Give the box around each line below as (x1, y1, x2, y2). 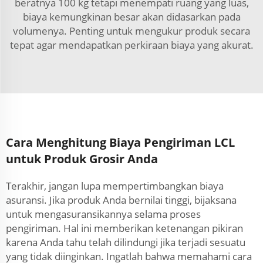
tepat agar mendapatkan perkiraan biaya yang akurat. (9, 38, 254, 52)
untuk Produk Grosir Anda (6, 151, 158, 167)
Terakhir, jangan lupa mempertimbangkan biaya (6, 179, 224, 193)
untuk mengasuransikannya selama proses (6, 207, 201, 221)
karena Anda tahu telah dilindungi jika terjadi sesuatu (6, 235, 245, 249)
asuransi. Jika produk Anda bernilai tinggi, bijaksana (6, 193, 237, 207)
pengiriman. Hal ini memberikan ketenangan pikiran (6, 221, 243, 235)
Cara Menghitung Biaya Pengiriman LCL (6, 134, 235, 150)
